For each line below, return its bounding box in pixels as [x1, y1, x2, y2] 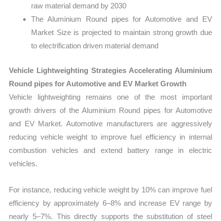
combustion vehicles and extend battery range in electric [9, 146, 212, 154]
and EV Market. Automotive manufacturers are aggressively [9, 119, 212, 128]
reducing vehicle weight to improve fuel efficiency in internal [9, 132, 212, 141]
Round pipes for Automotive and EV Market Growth [9, 79, 187, 88]
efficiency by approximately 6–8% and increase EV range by [9, 198, 212, 207]
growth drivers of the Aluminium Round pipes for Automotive [9, 106, 212, 114]
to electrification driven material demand [31, 41, 159, 50]
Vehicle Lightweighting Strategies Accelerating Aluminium [9, 66, 212, 74]
